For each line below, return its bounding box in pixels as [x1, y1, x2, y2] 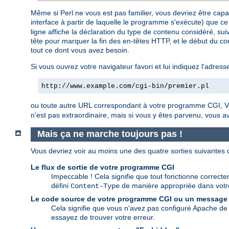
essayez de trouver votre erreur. [51, 213, 155, 221]
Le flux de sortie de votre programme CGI [31, 163, 174, 171]
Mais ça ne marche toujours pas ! [37, 129, 182, 140]
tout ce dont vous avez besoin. [31, 45, 129, 54]
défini [51, 181, 71, 190]
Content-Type [71, 181, 120, 190]
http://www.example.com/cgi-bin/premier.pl [41, 82, 209, 90]
